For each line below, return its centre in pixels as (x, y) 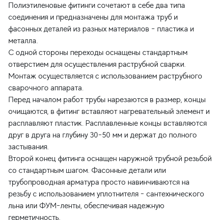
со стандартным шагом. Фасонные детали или (87, 170)
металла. (23, 41)
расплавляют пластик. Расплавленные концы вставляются (108, 123)
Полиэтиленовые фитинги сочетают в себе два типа (97, 5)
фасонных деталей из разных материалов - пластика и (101, 29)
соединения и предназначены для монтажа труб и (93, 17)
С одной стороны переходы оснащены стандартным (98, 53)
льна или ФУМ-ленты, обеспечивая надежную (86, 206)
